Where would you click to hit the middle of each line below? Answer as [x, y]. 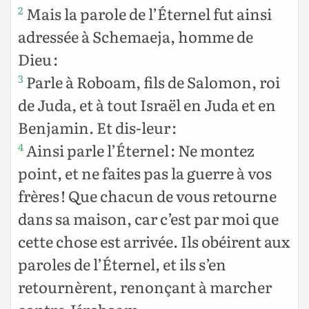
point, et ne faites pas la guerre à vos [145, 172]
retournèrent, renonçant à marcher [145, 286]
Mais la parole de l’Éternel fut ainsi [148, 13]
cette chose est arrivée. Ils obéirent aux [154, 241]
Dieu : [38, 59]
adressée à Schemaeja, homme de [136, 36]
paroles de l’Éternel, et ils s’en [122, 263]
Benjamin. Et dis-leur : [97, 127]
